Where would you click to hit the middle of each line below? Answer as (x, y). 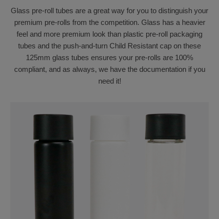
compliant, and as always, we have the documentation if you (109, 69)
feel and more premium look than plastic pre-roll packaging (109, 34)
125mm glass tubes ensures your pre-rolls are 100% (109, 58)
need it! (109, 81)
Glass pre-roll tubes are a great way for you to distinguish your (109, 11)
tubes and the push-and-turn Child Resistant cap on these (109, 46)
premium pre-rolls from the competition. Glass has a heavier (109, 22)
